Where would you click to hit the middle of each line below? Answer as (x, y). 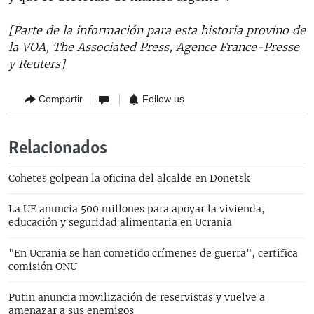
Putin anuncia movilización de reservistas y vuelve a (137, 297)
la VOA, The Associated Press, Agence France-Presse (154, 47)
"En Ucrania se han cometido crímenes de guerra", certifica (153, 253)
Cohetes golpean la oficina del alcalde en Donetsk (129, 178)
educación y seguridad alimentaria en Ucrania (120, 222)
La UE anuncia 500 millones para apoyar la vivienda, (137, 209)
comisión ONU (43, 266)
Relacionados (58, 149)
